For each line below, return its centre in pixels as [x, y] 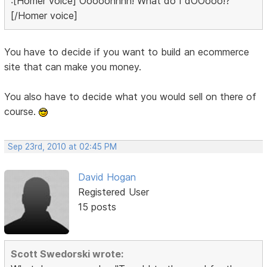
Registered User [113, 192]
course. [22, 111]
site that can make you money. [73, 66]
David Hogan [107, 177]
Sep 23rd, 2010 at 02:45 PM [63, 146]
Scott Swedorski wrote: [67, 254]
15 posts [97, 207]
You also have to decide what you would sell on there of [131, 96]
